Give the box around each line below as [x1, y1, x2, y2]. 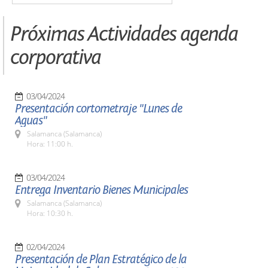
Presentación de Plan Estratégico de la [15, 252, 187, 266]
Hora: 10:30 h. [27, 208, 73, 218]
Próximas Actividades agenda [10, 22, 237, 46]
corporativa [10, 45, 100, 69]
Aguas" [15, 114, 47, 127]
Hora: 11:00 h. [27, 139, 73, 149]
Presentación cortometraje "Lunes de [15, 102, 182, 115]
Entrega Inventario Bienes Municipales [15, 183, 188, 197]
